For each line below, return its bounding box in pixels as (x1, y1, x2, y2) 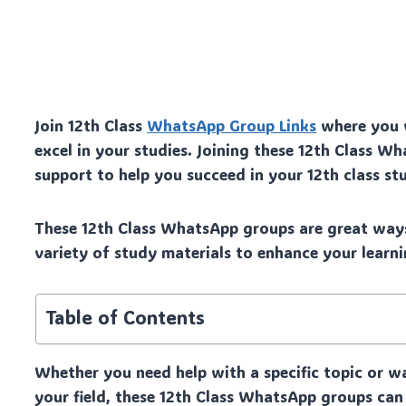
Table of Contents (44, 304, 205, 329)
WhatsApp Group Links (147, 114, 317, 135)
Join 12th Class (34, 114, 148, 135)
